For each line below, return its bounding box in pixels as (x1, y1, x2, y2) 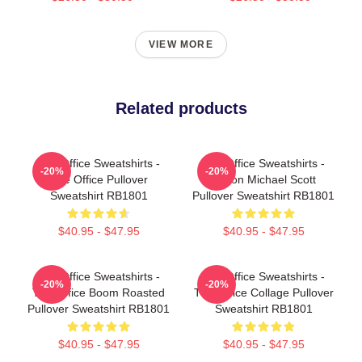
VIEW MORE (149, 38, 213, 50)
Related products (115, 99, 247, 117)
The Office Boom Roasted (32, 285, 165, 299)
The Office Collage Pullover (193, 285, 334, 299)
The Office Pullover (49, 172, 148, 186)
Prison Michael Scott (211, 172, 316, 186)
